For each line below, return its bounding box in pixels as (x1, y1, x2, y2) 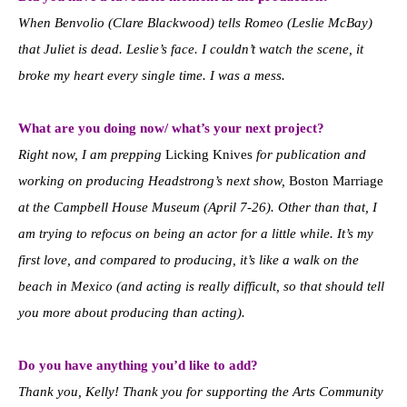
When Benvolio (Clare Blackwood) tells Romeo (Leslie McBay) (18, 15, 372, 31)
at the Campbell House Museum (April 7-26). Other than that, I (18, 200, 377, 215)
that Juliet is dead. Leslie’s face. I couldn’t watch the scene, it (18, 42, 363, 57)
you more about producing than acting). (18, 305, 245, 321)
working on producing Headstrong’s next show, (18, 174, 289, 189)
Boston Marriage (289, 174, 383, 189)
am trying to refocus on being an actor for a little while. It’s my (18, 226, 373, 242)
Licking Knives (165, 147, 253, 163)
